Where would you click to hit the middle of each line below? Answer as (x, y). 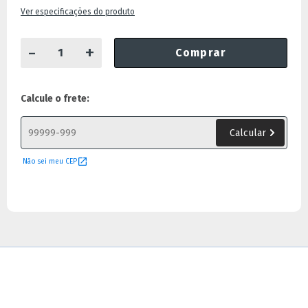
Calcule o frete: (55, 99)
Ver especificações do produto (78, 12)
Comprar (201, 53)
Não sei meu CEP (50, 162)
